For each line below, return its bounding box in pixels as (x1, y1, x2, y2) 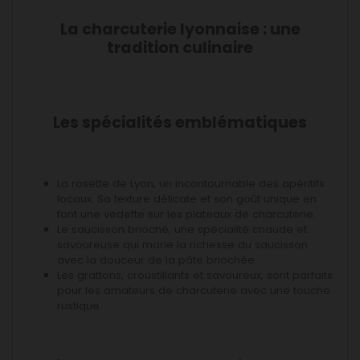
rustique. (57, 298, 102, 314)
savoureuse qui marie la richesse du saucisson (57, 237, 308, 253)
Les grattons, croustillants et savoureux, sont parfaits (57, 268, 333, 284)
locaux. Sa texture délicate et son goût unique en (57, 191, 317, 207)
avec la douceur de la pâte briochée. (57, 252, 257, 268)
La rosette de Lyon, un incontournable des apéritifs (57, 176, 325, 192)
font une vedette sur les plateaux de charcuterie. (57, 207, 316, 223)
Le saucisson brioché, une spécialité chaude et (57, 222, 307, 238)
